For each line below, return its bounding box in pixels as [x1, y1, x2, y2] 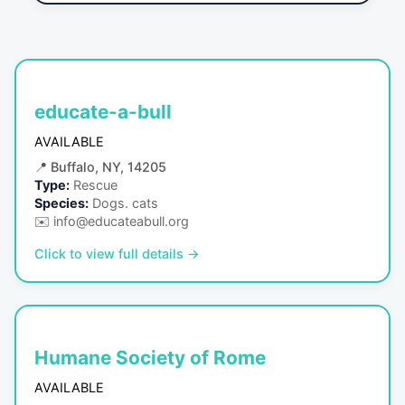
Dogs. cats [92, 194, 158, 211]
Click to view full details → [34, 245, 200, 261]
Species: [34, 194, 89, 211]
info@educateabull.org [53, 212, 189, 229]
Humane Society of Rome [34, 345, 266, 369]
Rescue [73, 176, 118, 193]
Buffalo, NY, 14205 [51, 158, 166, 174]
